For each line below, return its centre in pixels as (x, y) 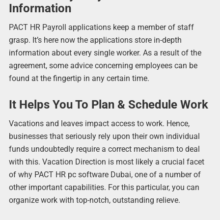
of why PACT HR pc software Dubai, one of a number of (105, 174)
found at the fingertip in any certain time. (79, 78)
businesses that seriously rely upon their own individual (104, 136)
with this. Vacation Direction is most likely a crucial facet (106, 162)
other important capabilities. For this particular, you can (104, 187)
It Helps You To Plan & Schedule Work (108, 104)
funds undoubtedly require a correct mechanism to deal (104, 149)
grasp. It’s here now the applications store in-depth (95, 40)
